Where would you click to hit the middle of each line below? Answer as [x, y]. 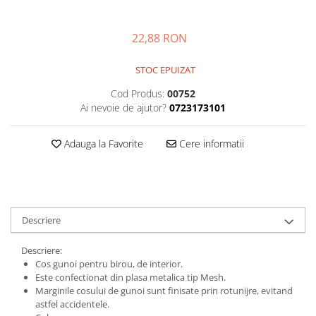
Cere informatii [210, 144]
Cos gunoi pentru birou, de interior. [109, 264]
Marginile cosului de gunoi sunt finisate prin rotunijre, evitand [164, 291]
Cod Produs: [137, 93]
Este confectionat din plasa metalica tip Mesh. [130, 277]
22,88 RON [159, 38]
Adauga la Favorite [102, 144]
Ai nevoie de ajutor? [123, 108]
